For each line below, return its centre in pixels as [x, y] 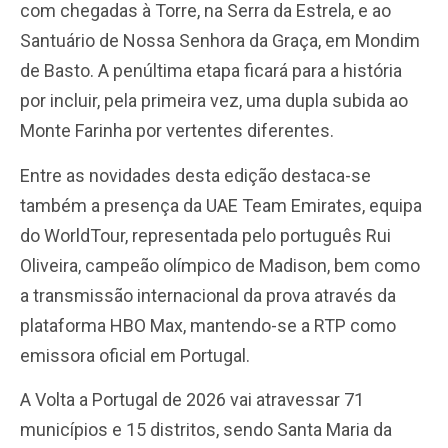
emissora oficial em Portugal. [135, 355]
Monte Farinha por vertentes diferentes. [177, 131]
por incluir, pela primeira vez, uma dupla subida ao [214, 101]
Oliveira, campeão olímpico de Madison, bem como [220, 265]
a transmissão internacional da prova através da [208, 295]
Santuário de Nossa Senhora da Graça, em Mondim [220, 41]
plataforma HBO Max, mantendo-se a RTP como [208, 325]
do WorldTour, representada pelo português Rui [205, 235]
